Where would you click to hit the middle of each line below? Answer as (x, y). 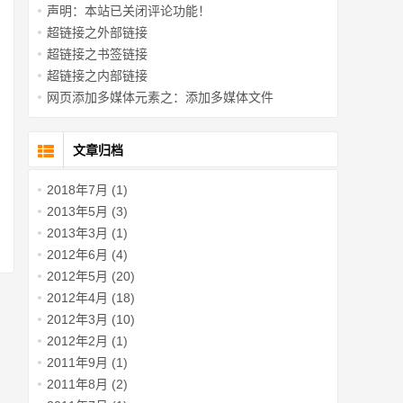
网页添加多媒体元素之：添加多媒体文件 (160, 97)
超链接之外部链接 (97, 32)
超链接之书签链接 (97, 54)
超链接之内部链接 (97, 76)
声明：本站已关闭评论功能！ (129, 11)
